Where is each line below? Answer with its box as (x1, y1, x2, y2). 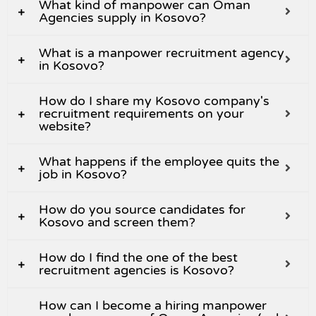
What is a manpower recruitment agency (39, 45, 284, 61)
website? (39, 119, 91, 135)
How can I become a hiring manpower (39, 298, 267, 314)
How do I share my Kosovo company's (39, 93, 269, 109)
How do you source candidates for (39, 202, 245, 218)
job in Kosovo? (39, 166, 127, 183)
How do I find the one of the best (39, 250, 238, 266)
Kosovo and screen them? (39, 214, 195, 231)
